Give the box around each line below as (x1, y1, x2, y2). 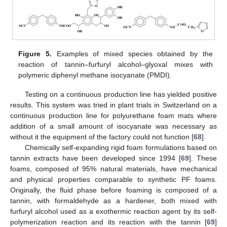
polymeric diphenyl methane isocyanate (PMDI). (18, 70, 172, 79)
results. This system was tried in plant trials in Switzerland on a (10, 100, 217, 109)
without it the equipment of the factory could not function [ (10, 132, 194, 141)
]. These (188, 154, 217, 162)
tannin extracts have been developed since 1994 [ (10, 154, 181, 162)
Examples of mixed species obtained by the (52, 49, 213, 58)
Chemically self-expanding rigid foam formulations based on (24, 143, 217, 152)
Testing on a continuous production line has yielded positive (24, 90, 217, 98)
